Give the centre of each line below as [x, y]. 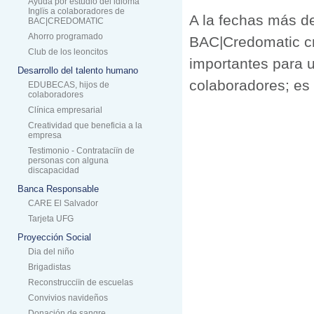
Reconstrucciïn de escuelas [81, 282]
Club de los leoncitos [68, 52]
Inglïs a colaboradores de [76, 11]
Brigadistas [49, 267]
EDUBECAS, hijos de [69, 85]
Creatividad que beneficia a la [85, 125]
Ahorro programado [66, 36]
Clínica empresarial [65, 110]
